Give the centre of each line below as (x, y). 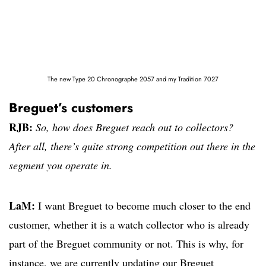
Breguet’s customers (71, 107)
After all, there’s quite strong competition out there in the (132, 146)
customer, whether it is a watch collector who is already (129, 224)
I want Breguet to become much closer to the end (143, 205)
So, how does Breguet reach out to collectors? (133, 127)
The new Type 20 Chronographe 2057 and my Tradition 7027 (133, 79)
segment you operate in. (61, 165)
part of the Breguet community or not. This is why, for (126, 243)
